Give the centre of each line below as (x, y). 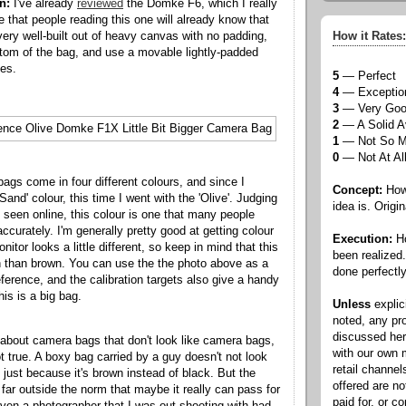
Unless (352, 305)
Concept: (358, 191)
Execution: (362, 240)
